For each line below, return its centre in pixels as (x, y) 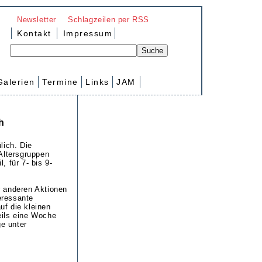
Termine (60, 82)
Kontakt (34, 33)
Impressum (86, 33)
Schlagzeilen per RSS (108, 19)
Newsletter (37, 19)
